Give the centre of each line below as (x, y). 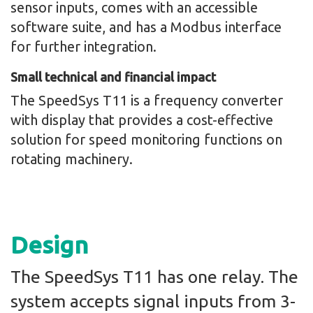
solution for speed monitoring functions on (146, 139)
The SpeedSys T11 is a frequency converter (147, 100)
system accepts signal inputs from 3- (153, 301)
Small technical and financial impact (113, 77)
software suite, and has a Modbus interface (146, 27)
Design (49, 245)
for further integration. (83, 46)
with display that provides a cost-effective (142, 120)
